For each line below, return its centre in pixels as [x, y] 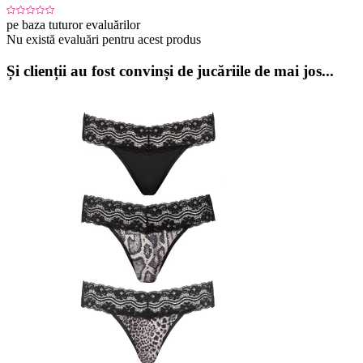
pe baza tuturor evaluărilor [73, 25]
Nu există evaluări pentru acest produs [104, 40]
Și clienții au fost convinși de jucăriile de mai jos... [170, 70]
